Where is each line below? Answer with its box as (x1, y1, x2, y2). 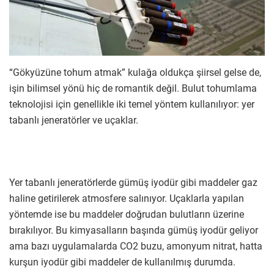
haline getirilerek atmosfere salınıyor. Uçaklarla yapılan (9, 192, 244, 204)
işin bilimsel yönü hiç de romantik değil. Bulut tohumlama (9, 82, 257, 94)
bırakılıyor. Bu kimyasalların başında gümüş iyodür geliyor (9, 224, 258, 236)
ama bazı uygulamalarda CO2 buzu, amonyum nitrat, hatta (9, 240, 262, 252)
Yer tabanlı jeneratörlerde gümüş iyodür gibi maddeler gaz (9, 176, 257, 188)
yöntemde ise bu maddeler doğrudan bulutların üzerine (9, 208, 244, 220)
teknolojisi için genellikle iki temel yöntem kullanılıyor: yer (9, 98, 254, 110)
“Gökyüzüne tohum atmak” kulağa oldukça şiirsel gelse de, (9, 66, 261, 78)
